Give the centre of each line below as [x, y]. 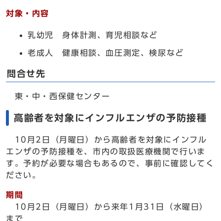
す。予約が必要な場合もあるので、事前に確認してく [110, 163]
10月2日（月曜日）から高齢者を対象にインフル [107, 140]
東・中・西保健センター [58, 96]
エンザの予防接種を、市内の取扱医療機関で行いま [106, 151]
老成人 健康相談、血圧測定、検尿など [106, 53]
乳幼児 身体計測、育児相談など [93, 35]
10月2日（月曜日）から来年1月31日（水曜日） [111, 207]
